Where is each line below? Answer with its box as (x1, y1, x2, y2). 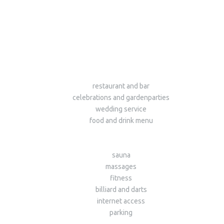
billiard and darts (95, 185, 147, 194)
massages (105, 162, 136, 171)
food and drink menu (89, 116, 153, 125)
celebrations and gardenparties (72, 93, 169, 102)
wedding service (95, 105, 146, 113)
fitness (110, 174, 132, 182)
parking (109, 208, 132, 217)
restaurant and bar (92, 82, 149, 90)
